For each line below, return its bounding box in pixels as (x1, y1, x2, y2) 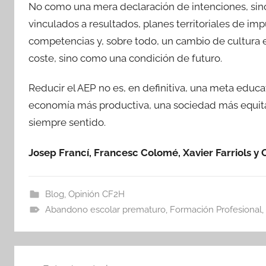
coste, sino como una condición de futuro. (28, 52, 222, 64)
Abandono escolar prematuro (45, 204, 166, 215)
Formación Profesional (169, 204, 262, 215)
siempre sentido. (28, 116, 106, 129)
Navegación (14, 246, 102, 265)
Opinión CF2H (68, 188, 125, 199)
